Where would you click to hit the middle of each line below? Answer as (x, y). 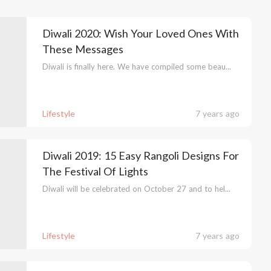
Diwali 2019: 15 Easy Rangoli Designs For (140, 155)
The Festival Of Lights (95, 171)
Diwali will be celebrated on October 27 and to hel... (136, 189)
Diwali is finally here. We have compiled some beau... (136, 67)
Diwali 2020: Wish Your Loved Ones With (140, 33)
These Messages (83, 49)
